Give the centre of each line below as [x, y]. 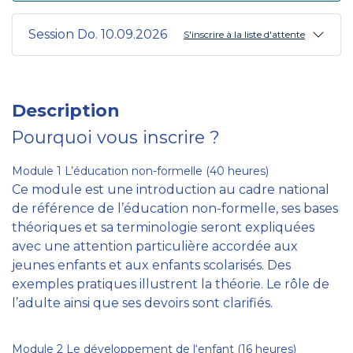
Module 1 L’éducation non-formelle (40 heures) [140, 171]
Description [66, 110]
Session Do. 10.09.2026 [98, 34]
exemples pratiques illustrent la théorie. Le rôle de [171, 284]
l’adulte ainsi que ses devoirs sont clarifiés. [142, 303]
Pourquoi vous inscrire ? [116, 137]
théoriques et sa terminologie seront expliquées [163, 227]
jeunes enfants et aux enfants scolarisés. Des [151, 265]
